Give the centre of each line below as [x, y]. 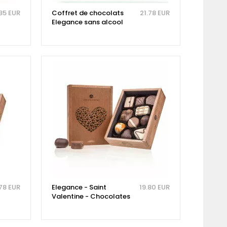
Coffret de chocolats [87, 13]
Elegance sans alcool [87, 22]
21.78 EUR [155, 13]
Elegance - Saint [79, 187]
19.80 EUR [154, 187]
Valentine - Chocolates [91, 196]
